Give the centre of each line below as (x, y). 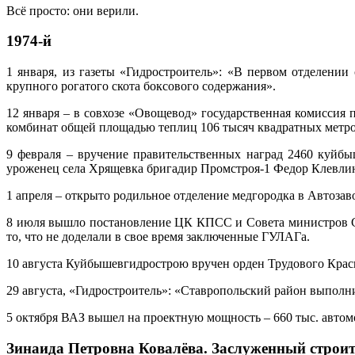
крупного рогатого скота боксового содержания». (141, 86)
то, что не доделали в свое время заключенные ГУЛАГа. (158, 237)
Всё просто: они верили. (73, 10)
